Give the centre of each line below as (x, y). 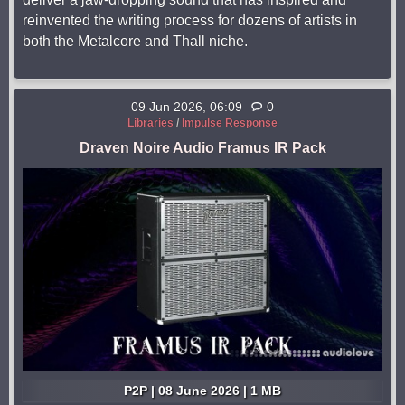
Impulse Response (230, 123)
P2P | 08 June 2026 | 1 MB (202, 390)
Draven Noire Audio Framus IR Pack (202, 148)
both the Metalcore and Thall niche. (135, 41)
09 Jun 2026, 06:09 (187, 107)
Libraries (151, 123)
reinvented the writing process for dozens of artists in (190, 20)
